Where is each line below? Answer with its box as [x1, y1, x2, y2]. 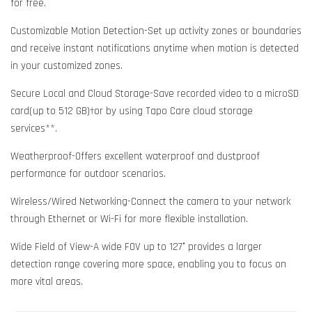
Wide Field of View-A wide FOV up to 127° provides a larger [10, 240, 262, 253]
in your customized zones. [10, 58, 125, 72]
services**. [10, 121, 57, 135]
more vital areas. [10, 274, 83, 288]
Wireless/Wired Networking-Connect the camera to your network [10, 194, 290, 208]
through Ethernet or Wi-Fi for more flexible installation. [10, 212, 248, 226]
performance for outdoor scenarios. [10, 166, 166, 180]
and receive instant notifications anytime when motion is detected [10, 41, 299, 55]
